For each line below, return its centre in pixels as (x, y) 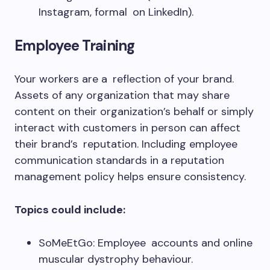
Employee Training (74, 46)
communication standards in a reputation (119, 160)
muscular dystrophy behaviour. (116, 259)
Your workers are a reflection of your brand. (124, 79)
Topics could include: (70, 210)
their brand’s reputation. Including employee (126, 144)
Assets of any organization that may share (122, 95)
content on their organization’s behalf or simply (134, 111)
